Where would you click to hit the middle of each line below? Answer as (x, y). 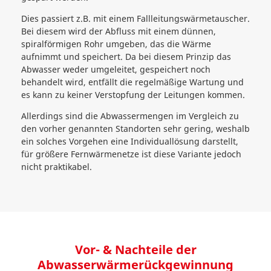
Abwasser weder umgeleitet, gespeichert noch (116, 69)
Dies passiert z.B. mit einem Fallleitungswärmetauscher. (135, 18)
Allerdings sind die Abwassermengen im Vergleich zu (130, 116)
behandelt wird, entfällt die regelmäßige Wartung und (132, 82)
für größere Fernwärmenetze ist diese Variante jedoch (131, 154)
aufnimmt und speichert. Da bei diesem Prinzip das (126, 57)
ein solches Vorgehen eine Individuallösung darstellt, (130, 141)
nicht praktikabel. (57, 167)
